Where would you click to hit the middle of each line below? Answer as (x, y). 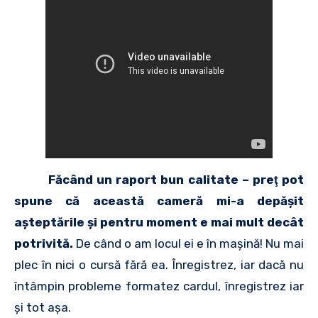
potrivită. (45, 243)
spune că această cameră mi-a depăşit (159, 201)
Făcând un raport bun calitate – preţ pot (176, 180)
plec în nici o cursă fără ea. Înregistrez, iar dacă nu (159, 265)
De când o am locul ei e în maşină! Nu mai (190, 243)
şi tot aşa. (43, 307)
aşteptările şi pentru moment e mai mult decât (159, 222)
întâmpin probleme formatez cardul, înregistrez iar (159, 286)
